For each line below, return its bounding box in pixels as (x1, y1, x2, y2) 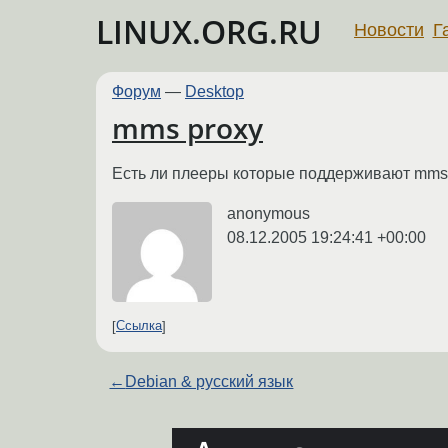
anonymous (227, 204, 310, 222)
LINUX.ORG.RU (96, 10, 322, 53)
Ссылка (116, 318, 162, 334)
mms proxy (112, 109, 263, 148)
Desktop (185, 83, 244, 100)
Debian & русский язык (125, 372, 294, 390)
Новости (354, 19, 424, 40)
